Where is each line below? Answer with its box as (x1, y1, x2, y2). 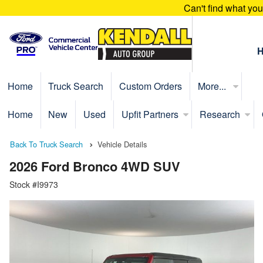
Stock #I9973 (9, 178, 58, 191)
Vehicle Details (97, 138, 147, 150)
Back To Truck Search (10, 138, 83, 150)
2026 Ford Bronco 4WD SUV (9, 157, 180, 176)
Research (200, 107, 241, 121)
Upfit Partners (121, 107, 178, 121)
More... (197, 79, 228, 93)
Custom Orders (119, 79, 182, 93)
